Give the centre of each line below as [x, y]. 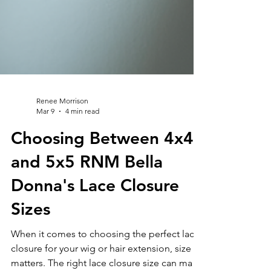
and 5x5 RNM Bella [87, 241]
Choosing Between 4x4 [102, 218]
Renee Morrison [62, 181]
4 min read [82, 191]
